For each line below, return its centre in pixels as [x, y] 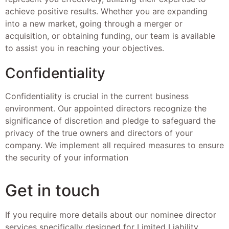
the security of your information [67, 158]
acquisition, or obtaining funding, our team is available [110, 36]
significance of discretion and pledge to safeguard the [110, 121]
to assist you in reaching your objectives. [85, 48]
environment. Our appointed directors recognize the [106, 109]
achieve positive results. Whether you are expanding [106, 11]
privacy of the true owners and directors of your [99, 133]
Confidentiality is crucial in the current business [97, 96]
